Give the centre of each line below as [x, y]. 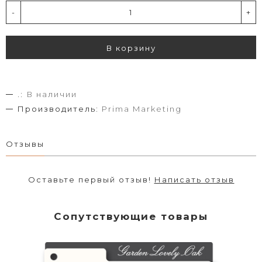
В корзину [131, 48]
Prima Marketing [142, 109]
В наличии [52, 94]
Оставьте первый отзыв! [91, 180]
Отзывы [25, 144]
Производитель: [58, 109]
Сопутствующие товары [131, 216]
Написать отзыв [194, 180]
